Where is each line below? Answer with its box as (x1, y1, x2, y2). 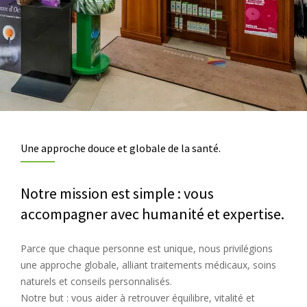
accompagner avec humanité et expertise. (21, 204, 284, 224)
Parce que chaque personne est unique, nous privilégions (21, 242, 273, 256)
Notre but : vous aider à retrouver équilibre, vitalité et (21, 291, 255, 305)
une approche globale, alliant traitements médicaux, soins (21, 258, 276, 272)
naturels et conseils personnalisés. (21, 275, 172, 288)
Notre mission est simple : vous (21, 184, 214, 204)
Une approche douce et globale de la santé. (21, 141, 221, 156)
